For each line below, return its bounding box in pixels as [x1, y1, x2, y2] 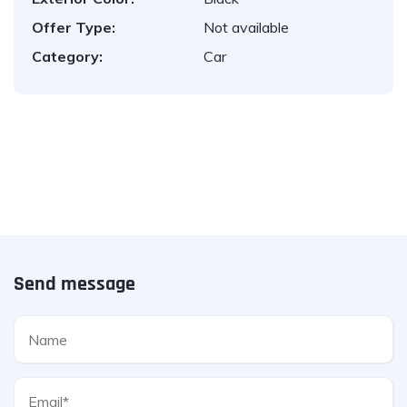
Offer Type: [32, 18, 115, 36]
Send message [14, 272, 135, 297]
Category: [32, 47, 103, 65]
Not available [203, 18, 289, 36]
